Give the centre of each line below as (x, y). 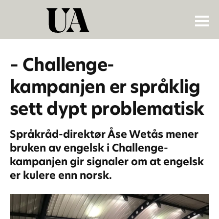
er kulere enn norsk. (61, 175)
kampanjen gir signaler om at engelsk (107, 162)
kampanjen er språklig (105, 87)
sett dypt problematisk (107, 109)
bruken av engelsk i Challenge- (89, 148)
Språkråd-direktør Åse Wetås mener (104, 134)
